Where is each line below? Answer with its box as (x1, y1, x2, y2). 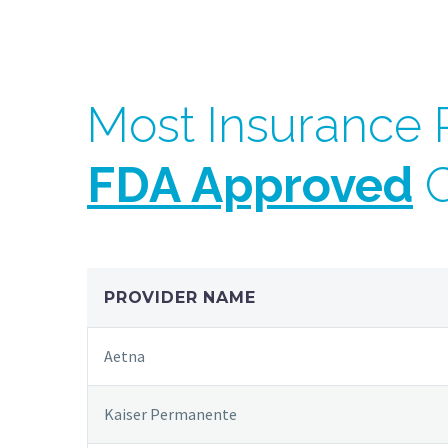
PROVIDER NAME (104, 287, 256, 307)
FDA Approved (87, 157, 413, 213)
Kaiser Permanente (104, 403, 237, 424)
